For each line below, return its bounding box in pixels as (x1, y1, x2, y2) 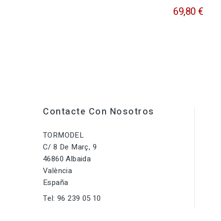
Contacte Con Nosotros (43, 105, 154, 119)
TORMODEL (43, 130, 84, 141)
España (43, 177, 69, 188)
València (43, 165, 73, 177)
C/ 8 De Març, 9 (43, 142, 97, 153)
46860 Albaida (43, 153, 91, 165)
